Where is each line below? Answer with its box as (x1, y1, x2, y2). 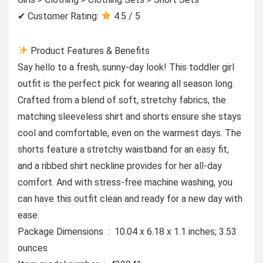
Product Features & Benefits (28, 45, 150, 56)
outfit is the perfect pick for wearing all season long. (18, 77, 234, 89)
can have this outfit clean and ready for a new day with (18, 193, 242, 204)
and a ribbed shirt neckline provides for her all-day (18, 160, 222, 171)
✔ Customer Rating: (18, 10, 101, 22)
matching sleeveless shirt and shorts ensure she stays (18, 110, 241, 122)
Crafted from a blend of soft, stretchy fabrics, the (18, 94, 226, 106)
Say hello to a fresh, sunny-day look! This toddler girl (18, 61, 234, 73)
